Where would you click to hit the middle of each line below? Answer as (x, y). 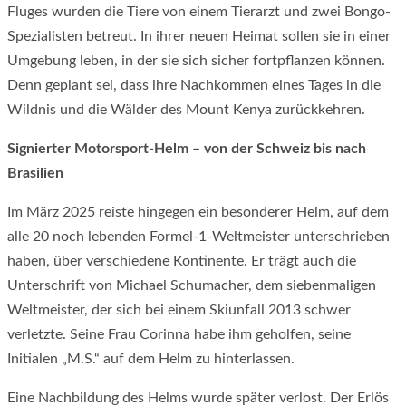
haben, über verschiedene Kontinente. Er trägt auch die (182, 261)
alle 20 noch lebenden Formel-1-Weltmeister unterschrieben (198, 236)
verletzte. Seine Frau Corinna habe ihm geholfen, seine (179, 334)
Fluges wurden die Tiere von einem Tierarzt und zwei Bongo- (199, 11)
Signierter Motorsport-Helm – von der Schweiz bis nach (187, 148)
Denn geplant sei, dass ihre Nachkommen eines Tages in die (194, 85)
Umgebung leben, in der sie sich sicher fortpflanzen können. (196, 60)
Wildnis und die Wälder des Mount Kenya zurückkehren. (186, 109)
